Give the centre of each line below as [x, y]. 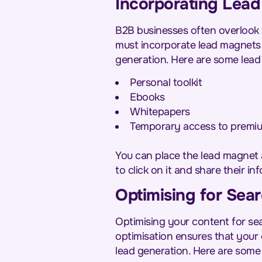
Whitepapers [161, 111]
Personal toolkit [167, 82]
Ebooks [147, 97]
